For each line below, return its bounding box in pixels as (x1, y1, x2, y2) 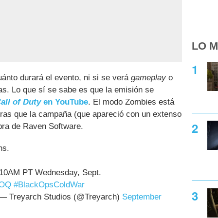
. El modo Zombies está (88, 97, 174, 107)
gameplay (131, 73, 166, 82)
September (122, 192, 162, 202)
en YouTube (41, 97, 88, 107)
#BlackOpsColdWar (14, 180, 85, 190)
